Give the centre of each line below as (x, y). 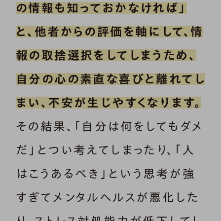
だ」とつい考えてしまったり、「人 (106, 150)
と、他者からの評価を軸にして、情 (110, 31)
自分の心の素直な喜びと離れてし (110, 79)
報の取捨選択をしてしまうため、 (106, 55)
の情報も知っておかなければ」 (101, 8)
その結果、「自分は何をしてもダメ (110, 126)
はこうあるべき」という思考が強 (106, 173)
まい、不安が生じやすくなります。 (109, 102)
